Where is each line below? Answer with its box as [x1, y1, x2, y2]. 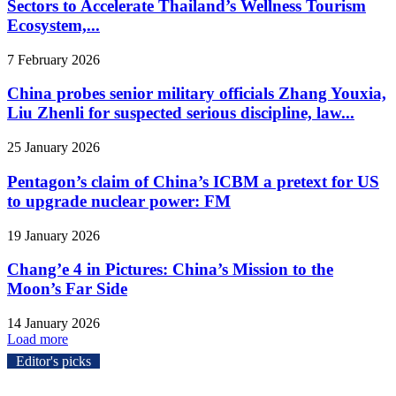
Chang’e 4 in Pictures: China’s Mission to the [7, 260, 333, 279]
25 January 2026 [7, 140, 100, 156]
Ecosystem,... [7, 16, 100, 34]
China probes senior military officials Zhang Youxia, [7, 84, 386, 103]
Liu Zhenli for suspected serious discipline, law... [7, 103, 354, 123]
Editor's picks [16, 354, 91, 369]
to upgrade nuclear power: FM [7, 191, 231, 210]
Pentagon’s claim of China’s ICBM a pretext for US [7, 171, 379, 191]
